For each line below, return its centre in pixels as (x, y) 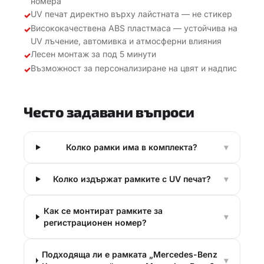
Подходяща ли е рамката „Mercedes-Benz (130, 254)
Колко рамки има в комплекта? (132, 147)
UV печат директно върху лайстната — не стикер (131, 14)
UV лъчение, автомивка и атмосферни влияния (126, 41)
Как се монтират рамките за (103, 211)
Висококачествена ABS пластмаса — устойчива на (134, 28)
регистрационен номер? (95, 222)
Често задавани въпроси (109, 112)
